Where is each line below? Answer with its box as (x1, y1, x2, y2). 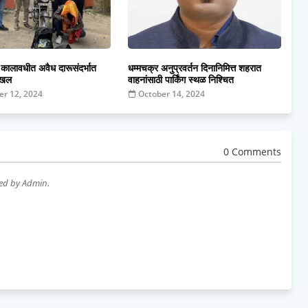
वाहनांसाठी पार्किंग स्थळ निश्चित (127, 73, 234, 87)
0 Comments (223, 144, 281, 158)
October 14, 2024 (137, 88, 205, 100)
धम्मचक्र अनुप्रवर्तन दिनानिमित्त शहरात (127, 61, 261, 75)
